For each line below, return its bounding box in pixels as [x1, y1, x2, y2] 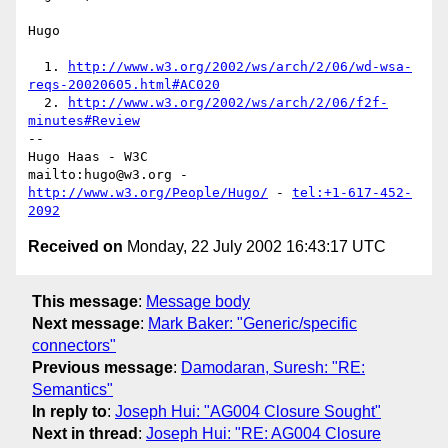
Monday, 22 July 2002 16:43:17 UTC [123, 238, 386, 256]
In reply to [32, 402, 107, 420]
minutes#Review [28, 113, 140, 129]
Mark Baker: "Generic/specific [148, 314, 357, 332]
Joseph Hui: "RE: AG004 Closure [146, 424, 381, 442]
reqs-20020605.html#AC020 [28, 77, 220, 93]
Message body [146, 292, 250, 310]
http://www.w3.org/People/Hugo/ [28, 185, 268, 201]
